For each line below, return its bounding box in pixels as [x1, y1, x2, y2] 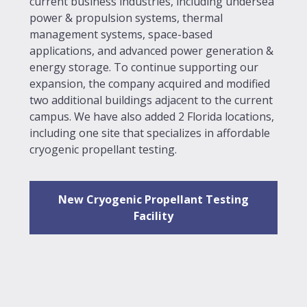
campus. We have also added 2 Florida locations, [29, 109, 274, 125]
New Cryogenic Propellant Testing [58, 192, 249, 208]
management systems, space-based [29, 27, 212, 42]
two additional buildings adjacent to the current [29, 93, 273, 108]
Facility [134, 208, 173, 224]
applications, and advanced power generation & [29, 43, 273, 59]
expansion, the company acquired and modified [29, 76, 270, 92]
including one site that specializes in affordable [29, 125, 270, 141]
